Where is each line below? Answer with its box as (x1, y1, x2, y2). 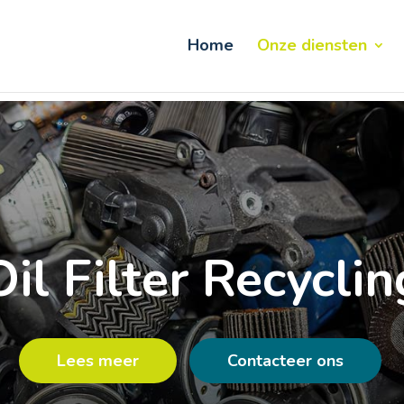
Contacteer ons (226, 350, 344, 372)
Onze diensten (257, 33, 367, 56)
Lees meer (56, 350, 139, 372)
